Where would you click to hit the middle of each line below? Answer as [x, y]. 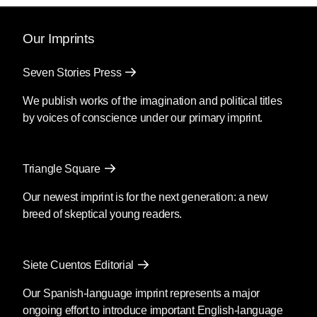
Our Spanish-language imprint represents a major [141, 294]
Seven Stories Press [72, 73]
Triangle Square [62, 169]
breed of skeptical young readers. [103, 214]
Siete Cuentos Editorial [79, 265]
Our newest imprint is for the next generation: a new [145, 197]
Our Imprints [59, 39]
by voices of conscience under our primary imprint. [143, 118]
